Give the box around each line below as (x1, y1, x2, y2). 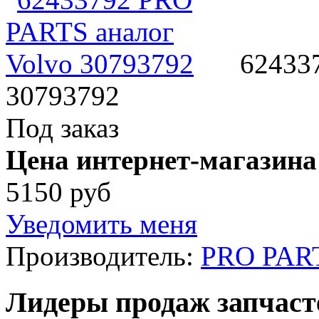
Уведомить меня (6, 209, 197, 240)
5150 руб (6, 177, 111, 208)
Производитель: (6, 241, 201, 272)
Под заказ (6, 113, 119, 144)
